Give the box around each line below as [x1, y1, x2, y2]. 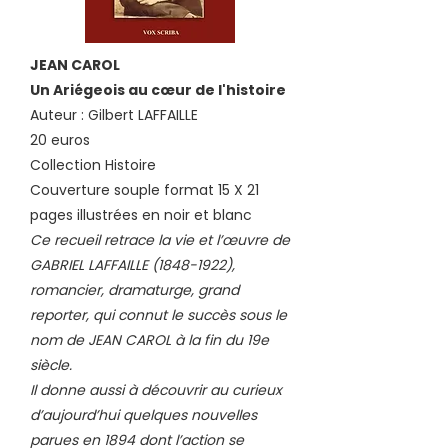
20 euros [30, 129, 90, 150]
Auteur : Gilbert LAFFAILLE [30, 104, 198, 125]
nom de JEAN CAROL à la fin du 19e [30, 329, 269, 350]
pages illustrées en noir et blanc [30, 204, 256, 225]
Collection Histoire [30, 154, 156, 175]
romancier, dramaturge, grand [30, 279, 239, 300]
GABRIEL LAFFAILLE [30, 254, 152, 275]
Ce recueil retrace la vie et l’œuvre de [30, 229, 290, 250]
